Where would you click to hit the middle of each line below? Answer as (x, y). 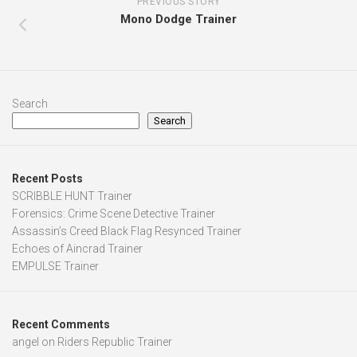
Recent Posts (47, 179)
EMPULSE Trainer (55, 267)
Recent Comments (61, 325)
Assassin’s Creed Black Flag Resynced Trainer (127, 231)
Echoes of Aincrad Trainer (77, 249)
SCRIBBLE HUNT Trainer (72, 196)
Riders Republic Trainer (115, 342)
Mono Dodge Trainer (178, 20)
